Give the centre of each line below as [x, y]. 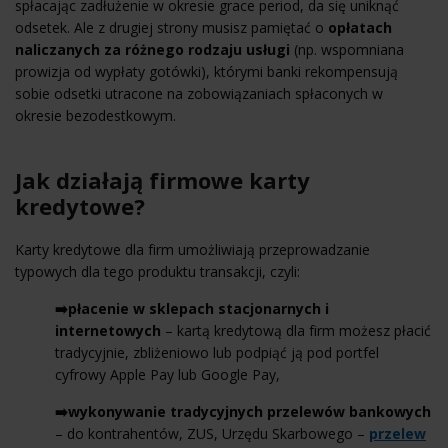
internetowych [108, 330]
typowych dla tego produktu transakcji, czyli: [157, 271]
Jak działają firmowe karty [162, 179]
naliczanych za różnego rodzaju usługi [152, 49]
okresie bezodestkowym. [95, 115]
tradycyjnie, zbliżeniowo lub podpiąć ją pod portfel [217, 352]
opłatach [360, 27]
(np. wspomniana [347, 49]
